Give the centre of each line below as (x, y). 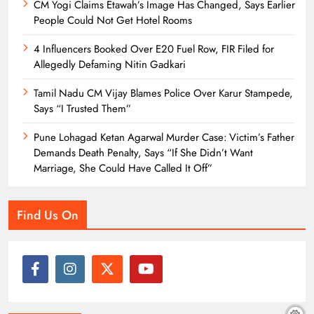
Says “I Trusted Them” (82, 108)
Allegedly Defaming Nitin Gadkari (110, 64)
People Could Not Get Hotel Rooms (113, 20)
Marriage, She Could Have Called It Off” (123, 168)
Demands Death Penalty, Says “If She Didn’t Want (143, 152)
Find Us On (48, 215)
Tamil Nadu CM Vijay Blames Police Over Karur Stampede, (163, 93)
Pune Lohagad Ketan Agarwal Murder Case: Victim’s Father (164, 137)
